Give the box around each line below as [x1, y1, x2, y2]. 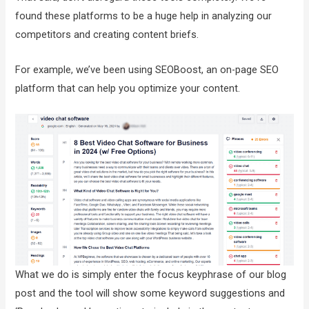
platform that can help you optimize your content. [15, 81, 241, 94]
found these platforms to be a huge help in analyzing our [15, 10, 272, 23]
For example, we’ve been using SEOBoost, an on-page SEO [15, 63, 279, 76]
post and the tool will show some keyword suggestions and [15, 286, 286, 299]
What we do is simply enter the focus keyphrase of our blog [15, 268, 287, 281]
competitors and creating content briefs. [15, 28, 199, 41]
